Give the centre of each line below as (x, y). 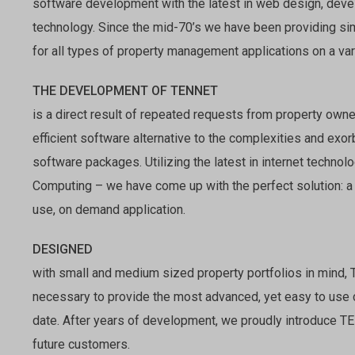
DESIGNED (63, 250)
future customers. (81, 345)
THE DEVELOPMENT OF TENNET (125, 91)
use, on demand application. (109, 210)
